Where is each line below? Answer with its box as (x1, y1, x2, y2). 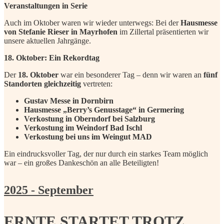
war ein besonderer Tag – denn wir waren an (58, 70, 203, 79)
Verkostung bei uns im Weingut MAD (24, 132, 152, 141)
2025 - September (4, 183, 93, 197)
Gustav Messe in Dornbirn (24, 96, 113, 105)
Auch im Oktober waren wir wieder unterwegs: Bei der (4, 18, 180, 27)
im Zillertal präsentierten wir (117, 27, 208, 36)
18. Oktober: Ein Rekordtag (4, 53, 99, 62)
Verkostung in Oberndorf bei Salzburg (24, 114, 155, 123)
